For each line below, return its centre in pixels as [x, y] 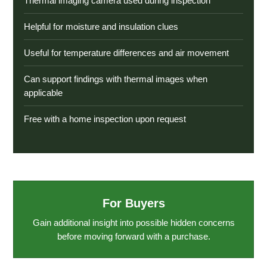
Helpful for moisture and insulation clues [101, 26]
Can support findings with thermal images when [116, 79]
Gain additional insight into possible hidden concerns [133, 222]
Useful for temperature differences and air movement [126, 52]
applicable [43, 92]
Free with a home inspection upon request [105, 119]
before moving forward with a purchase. [133, 236]
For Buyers [133, 203]
